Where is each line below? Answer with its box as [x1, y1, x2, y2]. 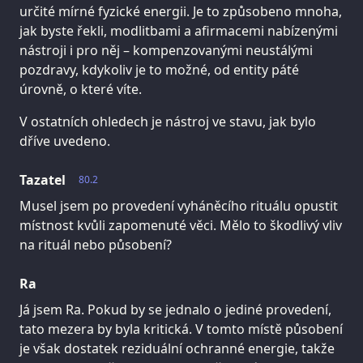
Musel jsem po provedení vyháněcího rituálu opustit [19, 196, 338, 215]
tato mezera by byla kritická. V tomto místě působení [19, 319, 343, 338]
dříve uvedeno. [19, 131, 110, 150]
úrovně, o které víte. [19, 79, 142, 98]
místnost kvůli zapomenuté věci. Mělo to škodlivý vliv [19, 216, 342, 234]
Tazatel [19, 170, 66, 189]
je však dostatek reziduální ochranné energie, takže [19, 339, 335, 357]
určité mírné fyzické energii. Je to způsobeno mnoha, [19, 2, 342, 20]
